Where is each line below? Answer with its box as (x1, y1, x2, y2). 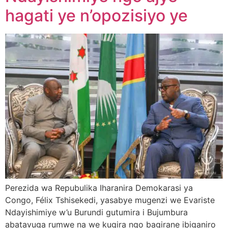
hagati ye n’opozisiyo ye (5, 5, 188, 25)
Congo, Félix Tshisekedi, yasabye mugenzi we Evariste (5, 194, 215, 205)
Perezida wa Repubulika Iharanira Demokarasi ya (5, 182, 193, 193)
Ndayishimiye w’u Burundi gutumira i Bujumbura (5, 207, 188, 217)
